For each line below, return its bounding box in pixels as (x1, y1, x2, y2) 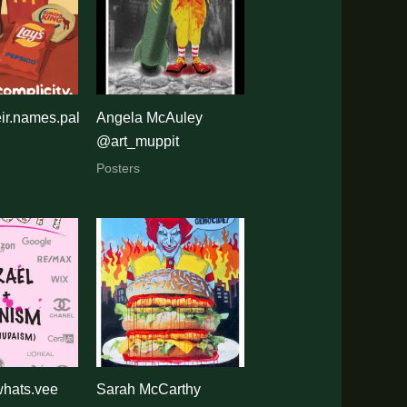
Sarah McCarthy (96, 382, 202, 398)
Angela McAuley (96, 109, 203, 125)
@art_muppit (96, 133, 180, 149)
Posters (96, 161, 141, 175)
